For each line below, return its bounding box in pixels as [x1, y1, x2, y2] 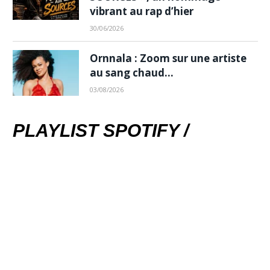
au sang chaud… [90, 65, 174, 80]
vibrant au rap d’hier [90, 4, 193, 18]
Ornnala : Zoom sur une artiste [90, 51, 246, 65]
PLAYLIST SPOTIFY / [13, 120, 189, 140]
